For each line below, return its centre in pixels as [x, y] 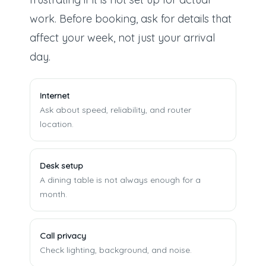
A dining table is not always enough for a [120, 180]
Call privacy [63, 236]
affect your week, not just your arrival [122, 38]
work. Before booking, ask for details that [130, 19]
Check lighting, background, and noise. [115, 250]
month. [53, 194]
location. [56, 124]
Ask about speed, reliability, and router [115, 110]
